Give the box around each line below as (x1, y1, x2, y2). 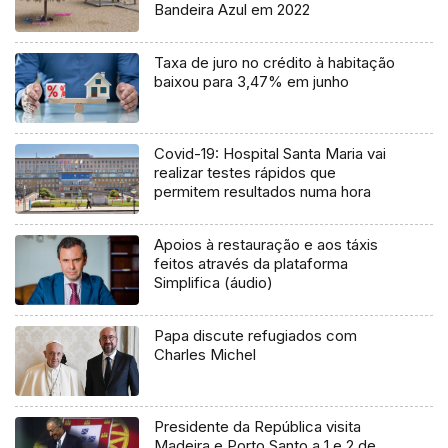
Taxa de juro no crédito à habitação (154, 52, 396, 72)
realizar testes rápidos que (154, 162, 337, 182)
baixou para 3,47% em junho (154, 71, 350, 91)
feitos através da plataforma (154, 253, 349, 273)
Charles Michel (154, 344, 257, 364)
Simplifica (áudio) (154, 272, 274, 292)
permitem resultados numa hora (154, 181, 372, 201)
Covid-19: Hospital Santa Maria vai (154, 143, 387, 163)
